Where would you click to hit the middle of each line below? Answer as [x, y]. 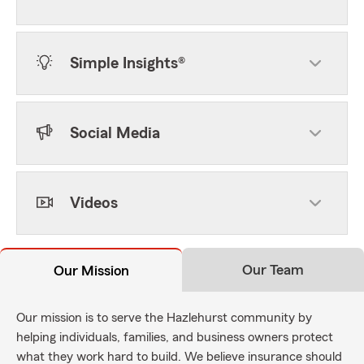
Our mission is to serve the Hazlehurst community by [164, 318]
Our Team [273, 270]
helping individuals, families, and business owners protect [175, 337]
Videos [94, 203]
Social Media [115, 133]
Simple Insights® [128, 63]
